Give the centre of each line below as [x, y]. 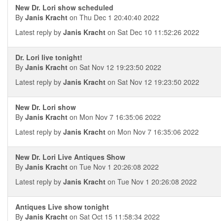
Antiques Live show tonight [62, 207]
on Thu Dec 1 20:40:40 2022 [113, 17]
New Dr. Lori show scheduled [64, 7]
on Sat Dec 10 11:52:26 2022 [152, 32]
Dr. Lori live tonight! [49, 57]
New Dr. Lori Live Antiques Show [70, 157]
